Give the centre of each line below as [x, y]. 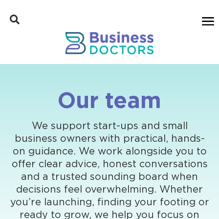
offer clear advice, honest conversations [109, 164]
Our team [109, 102]
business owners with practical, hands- [109, 139]
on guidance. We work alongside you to [109, 152]
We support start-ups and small [109, 126]
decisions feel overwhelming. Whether [109, 190]
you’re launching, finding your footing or [109, 203]
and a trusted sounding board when [109, 177]
